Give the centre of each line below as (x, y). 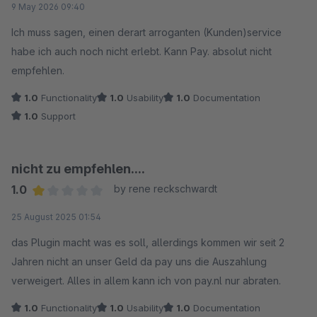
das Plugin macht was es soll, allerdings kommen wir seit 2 (148, 242)
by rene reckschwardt (165, 189)
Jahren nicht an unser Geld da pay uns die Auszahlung (139, 261)
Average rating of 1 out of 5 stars (115, 208)
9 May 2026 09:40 (48, 7)
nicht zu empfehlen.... (78, 169)
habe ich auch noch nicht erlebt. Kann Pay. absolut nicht (142, 51)
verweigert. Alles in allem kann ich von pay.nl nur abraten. (146, 281)
